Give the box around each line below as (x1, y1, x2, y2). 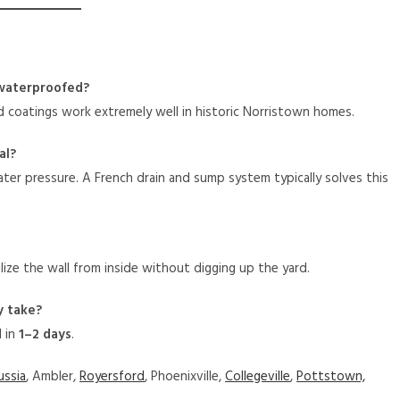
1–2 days (19, 324, 71, 346)
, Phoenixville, (145, 366, 225, 388)
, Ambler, (26, 366, 79, 388)
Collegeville (225, 366, 290, 388)
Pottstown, (296, 366, 365, 388)
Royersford (79, 366, 145, 388)
